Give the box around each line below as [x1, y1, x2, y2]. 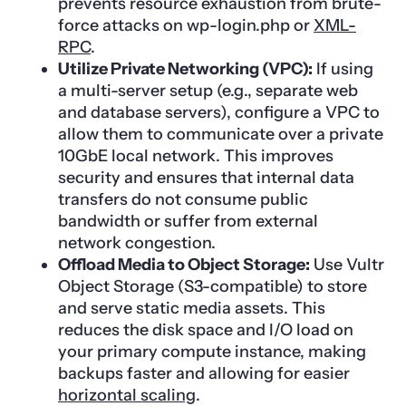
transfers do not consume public [58, 188, 308, 209]
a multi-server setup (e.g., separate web [58, 80, 358, 101]
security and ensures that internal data [58, 167, 354, 188]
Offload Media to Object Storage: [58, 254, 310, 275]
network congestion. [58, 232, 216, 253]
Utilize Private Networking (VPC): [58, 58, 313, 79]
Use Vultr [310, 254, 384, 275]
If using [313, 58, 373, 79]
